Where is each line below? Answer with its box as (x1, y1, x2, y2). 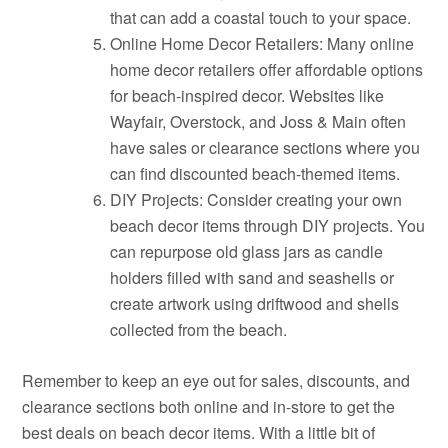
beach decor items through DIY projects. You (110, 214, 426, 237)
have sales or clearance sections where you (110, 136, 421, 159)
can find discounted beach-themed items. (110, 162, 401, 185)
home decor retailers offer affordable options (110, 58, 424, 81)
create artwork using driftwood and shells (110, 292, 400, 315)
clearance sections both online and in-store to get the (22, 395, 396, 418)
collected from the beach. (110, 318, 288, 341)
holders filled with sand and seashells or (110, 266, 395, 289)
